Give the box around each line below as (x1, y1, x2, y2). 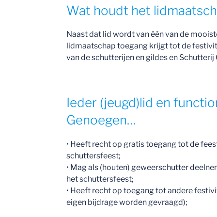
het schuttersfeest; (66, 174, 136, 184)
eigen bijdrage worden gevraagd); (66, 197, 188, 207)
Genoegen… (66, 112, 137, 127)
